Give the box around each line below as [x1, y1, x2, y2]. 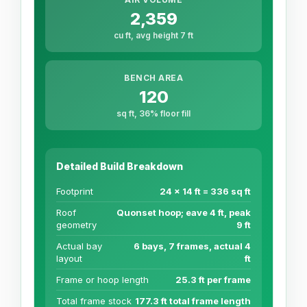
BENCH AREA [124, 73, 183, 84]
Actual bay [56, 241, 102, 252]
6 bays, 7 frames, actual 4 [134, 241, 251, 252]
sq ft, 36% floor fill [116, 108, 191, 119]
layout [56, 253, 82, 265]
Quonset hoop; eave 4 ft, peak [116, 207, 251, 219]
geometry [56, 219, 97, 231]
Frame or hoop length [56, 274, 149, 286]
